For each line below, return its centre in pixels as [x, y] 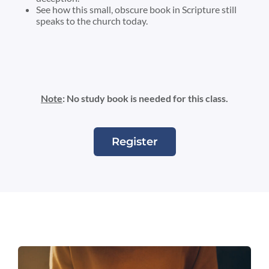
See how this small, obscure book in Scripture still [136, 10]
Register [134, 141]
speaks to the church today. [92, 21]
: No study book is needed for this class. [145, 98]
